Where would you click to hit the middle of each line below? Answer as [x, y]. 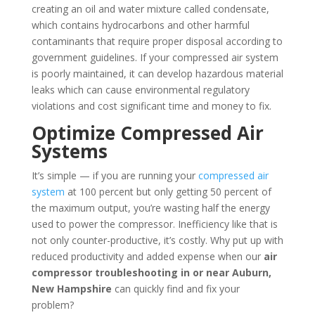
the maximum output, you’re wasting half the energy [150, 207]
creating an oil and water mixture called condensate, [150, 8]
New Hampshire [71, 288]
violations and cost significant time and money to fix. [151, 105]
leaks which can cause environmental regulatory [140, 89]
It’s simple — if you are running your [115, 175]
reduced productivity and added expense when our [147, 256]
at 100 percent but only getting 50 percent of [168, 191]
